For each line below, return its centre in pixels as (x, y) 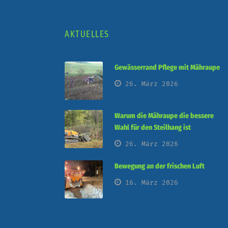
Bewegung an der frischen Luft (160, 166)
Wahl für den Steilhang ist (153, 127)
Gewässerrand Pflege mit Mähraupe (167, 67)
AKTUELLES (87, 34)
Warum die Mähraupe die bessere (164, 116)
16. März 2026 (152, 182)
